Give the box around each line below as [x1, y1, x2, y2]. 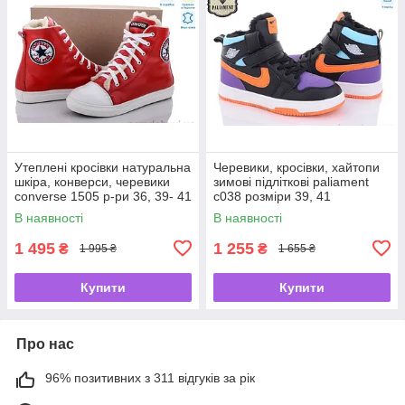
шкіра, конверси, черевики [14, 174, 170, 189]
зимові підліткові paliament [213, 174, 369, 189]
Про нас [16, 335, 74, 352]
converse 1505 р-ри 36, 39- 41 [14, 188, 192, 203]
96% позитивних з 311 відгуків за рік [45, 370, 255, 385]
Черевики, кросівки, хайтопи [213, 159, 380, 174]
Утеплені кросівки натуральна [14, 159, 191, 174]
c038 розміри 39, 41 [213, 188, 331, 203]
